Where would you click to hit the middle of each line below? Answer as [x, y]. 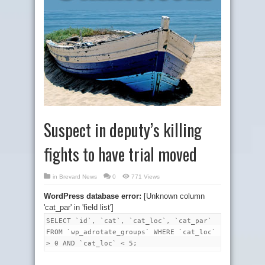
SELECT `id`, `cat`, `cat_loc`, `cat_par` [129, 221]
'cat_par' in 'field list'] [79, 207]
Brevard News [78, 177]
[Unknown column [173, 196]
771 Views [146, 177]
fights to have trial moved [120, 154]
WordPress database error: [93, 196]
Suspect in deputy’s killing [123, 130]
